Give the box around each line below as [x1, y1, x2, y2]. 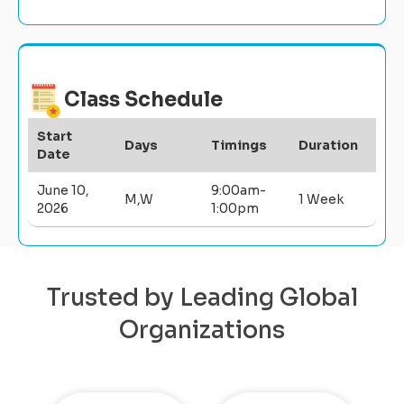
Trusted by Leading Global [46, 282, 358, 313]
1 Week [298, 190, 344, 207]
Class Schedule [64, 87, 223, 112]
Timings [211, 136, 267, 153]
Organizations [119, 315, 285, 345]
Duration [298, 136, 358, 153]
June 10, [37, 181, 89, 198]
